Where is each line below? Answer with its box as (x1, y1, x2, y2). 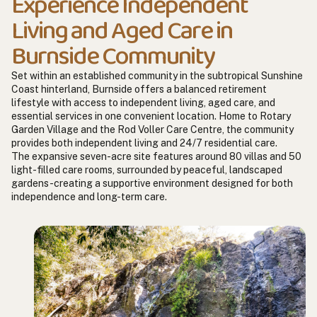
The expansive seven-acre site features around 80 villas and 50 (11, 150, 301, 162)
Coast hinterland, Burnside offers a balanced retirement (11, 83, 267, 95)
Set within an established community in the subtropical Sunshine (11, 69, 303, 81)
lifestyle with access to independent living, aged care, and (11, 96, 275, 108)
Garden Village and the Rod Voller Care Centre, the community (11, 123, 294, 135)
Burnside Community (11, 35, 214, 77)
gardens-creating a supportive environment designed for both (11, 177, 293, 189)
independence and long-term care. (11, 190, 167, 202)
